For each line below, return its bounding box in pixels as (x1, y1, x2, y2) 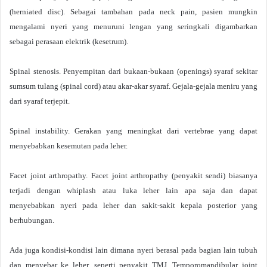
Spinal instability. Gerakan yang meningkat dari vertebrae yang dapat (10, 126, 257, 135)
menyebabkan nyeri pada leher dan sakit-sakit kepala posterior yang (10, 201, 257, 210)
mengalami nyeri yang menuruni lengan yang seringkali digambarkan (10, 22, 257, 31)
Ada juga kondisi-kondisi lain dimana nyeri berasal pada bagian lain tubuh (10, 246, 257, 254)
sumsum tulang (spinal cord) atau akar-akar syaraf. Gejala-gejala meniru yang (10, 82, 257, 91)
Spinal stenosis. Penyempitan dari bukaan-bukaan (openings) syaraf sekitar (10, 67, 257, 76)
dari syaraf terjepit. (10, 97, 70, 105)
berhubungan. (10, 216, 54, 225)
